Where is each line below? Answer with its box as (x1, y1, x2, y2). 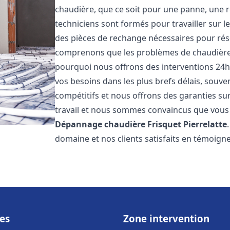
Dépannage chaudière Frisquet (55, 119, 182, 130)
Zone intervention (123, 212, 209, 225)
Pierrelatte (183, 119, 227, 130)
